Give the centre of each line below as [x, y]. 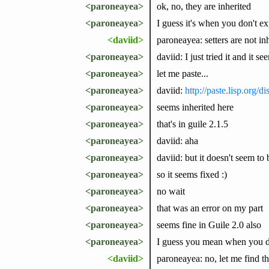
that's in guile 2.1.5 [192, 124]
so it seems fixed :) [192, 174]
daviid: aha [177, 141]
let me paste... [182, 73]
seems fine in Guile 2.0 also [209, 225]
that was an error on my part [210, 208]
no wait [171, 191]
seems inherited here [195, 107]
